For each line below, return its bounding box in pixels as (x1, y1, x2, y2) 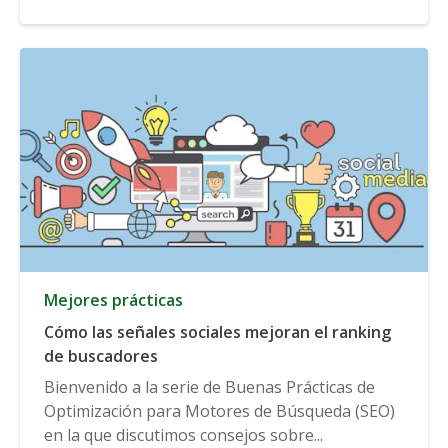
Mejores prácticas (44, 288, 183, 311)
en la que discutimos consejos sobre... (44, 423, 323, 446)
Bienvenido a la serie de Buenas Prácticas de (44, 375, 375, 398)
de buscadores (44, 344, 158, 367)
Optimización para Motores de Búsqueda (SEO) (44, 399, 395, 422)
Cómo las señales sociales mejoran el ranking (44, 320, 391, 343)
